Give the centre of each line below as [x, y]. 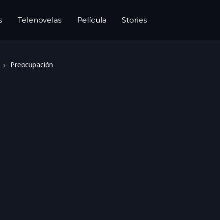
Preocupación [32, 65]
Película [92, 20]
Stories [134, 20]
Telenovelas [40, 20]
